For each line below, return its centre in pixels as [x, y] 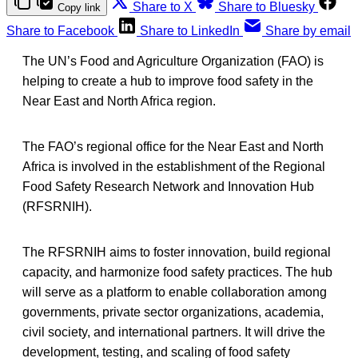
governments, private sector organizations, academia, [173, 312]
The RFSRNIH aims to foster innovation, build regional [177, 252]
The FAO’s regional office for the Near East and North [173, 146]
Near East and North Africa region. [119, 101]
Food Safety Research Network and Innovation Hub [168, 186]
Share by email [308, 30]
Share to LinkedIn [190, 30]
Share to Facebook [60, 30]
